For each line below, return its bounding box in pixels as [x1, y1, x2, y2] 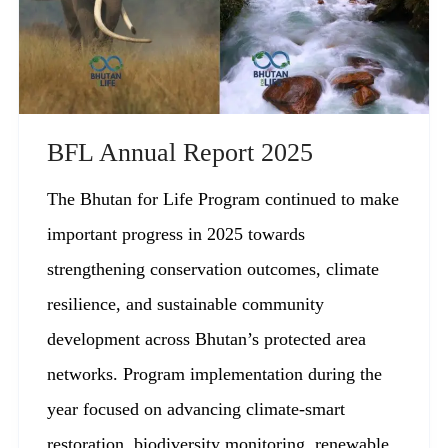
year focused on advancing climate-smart [47, 399, 345, 420]
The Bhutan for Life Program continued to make [47, 189, 399, 210]
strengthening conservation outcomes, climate [47, 259, 379, 280]
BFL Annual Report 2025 [47, 138, 313, 168]
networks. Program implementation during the [47, 364, 382, 385]
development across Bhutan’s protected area [47, 329, 366, 350]
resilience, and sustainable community [47, 294, 324, 315]
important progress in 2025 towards [47, 224, 305, 245]
